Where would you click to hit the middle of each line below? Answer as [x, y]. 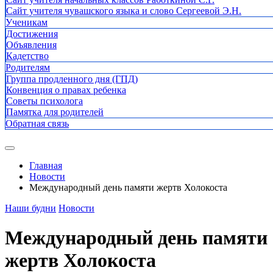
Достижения [32, 34]
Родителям [28, 67]
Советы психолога [44, 101]
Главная [46, 165]
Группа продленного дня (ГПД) [72, 79]
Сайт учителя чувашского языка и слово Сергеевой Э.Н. [124, 11]
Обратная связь [37, 123]
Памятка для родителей [55, 112]
